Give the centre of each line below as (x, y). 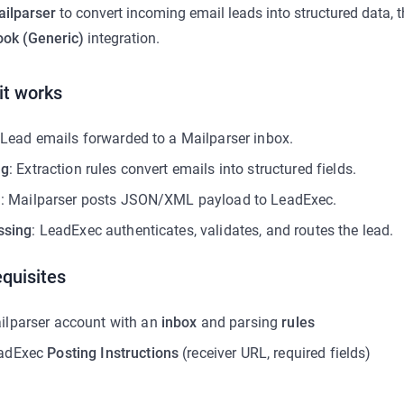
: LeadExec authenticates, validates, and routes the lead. (213, 230)
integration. (122, 38)
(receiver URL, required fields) (275, 353)
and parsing (239, 322)
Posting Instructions (113, 353)
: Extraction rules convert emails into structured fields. (182, 169)
